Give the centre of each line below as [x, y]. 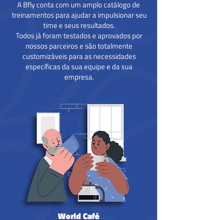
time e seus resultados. [79, 25]
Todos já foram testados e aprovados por [79, 36]
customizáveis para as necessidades [79, 56]
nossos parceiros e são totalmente [79, 46]
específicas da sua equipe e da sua [79, 67]
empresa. [79, 77]
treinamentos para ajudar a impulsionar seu [79, 15]
